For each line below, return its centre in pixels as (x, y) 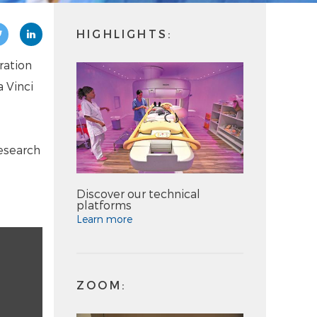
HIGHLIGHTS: (127, 34)
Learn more (104, 219)
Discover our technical (138, 194)
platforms (104, 205)
